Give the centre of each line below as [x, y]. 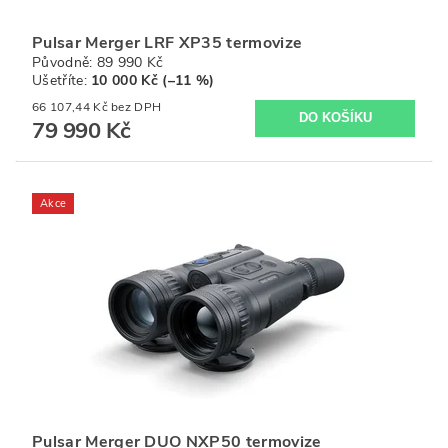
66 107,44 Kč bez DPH [136, 106]
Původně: [64, 62]
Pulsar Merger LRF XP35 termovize [167, 42]
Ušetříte [58, 80]
